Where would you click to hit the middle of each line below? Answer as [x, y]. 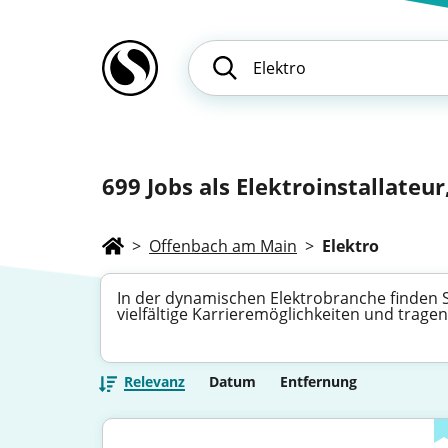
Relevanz [154, 381]
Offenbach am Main [223, 246]
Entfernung [318, 381]
